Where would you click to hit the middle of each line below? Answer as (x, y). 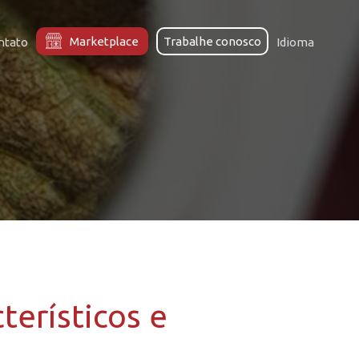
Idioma (295, 42)
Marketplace (104, 41)
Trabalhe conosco (212, 41)
